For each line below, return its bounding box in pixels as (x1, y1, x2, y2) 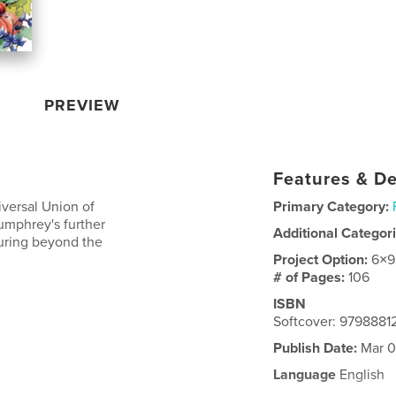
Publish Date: (273, 339, 358, 357)
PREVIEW (44, 95, 121, 115)
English (336, 365, 385, 384)
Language (273, 365, 337, 384)
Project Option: (273, 250, 372, 269)
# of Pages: (273, 268, 349, 286)
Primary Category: (273, 197, 390, 216)
